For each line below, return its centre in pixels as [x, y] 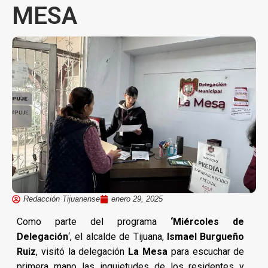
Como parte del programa [94, 221]
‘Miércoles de [208, 221]
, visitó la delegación [82, 251]
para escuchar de [206, 251]
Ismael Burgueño [205, 236]
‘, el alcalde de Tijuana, [118, 236]
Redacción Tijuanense [62, 199]
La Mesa [148, 251]
